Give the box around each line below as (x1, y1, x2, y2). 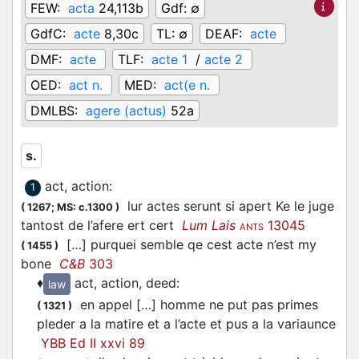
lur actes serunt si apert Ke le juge (119, 198, 334, 214)
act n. (69, 77, 103, 93)
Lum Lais (182, 217, 236, 233)
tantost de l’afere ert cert (21, 217, 182, 233)
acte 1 (151, 51, 188, 67)
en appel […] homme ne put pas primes (72, 296, 318, 313)
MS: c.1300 (57, 201, 113, 213)
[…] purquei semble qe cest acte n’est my (58, 236, 317, 252)
